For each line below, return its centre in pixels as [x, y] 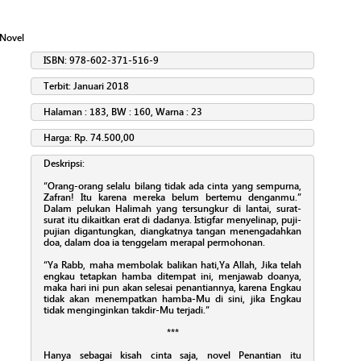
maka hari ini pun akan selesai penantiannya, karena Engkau [172, 287]
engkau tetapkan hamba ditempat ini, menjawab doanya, [172, 276]
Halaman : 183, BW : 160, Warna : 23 [123, 112]
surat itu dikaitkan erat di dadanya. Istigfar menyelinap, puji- [172, 220]
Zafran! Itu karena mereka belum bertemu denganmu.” [172, 197]
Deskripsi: [64, 163]
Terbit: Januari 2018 [86, 86]
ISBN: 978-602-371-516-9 [101, 60]
